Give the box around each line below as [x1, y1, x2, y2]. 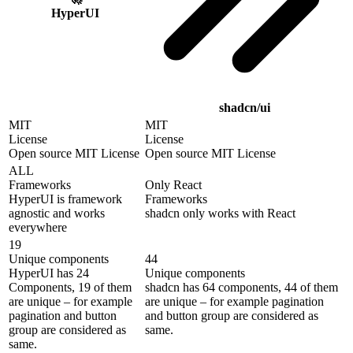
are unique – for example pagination [145, 295, 324, 309]
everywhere [9, 221, 67, 235]
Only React [145, 178, 202, 192]
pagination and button [9, 309, 117, 323]
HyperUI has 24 [9, 266, 89, 281]
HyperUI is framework [9, 192, 122, 206]
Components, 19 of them [9, 281, 132, 295]
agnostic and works [9, 206, 105, 221]
